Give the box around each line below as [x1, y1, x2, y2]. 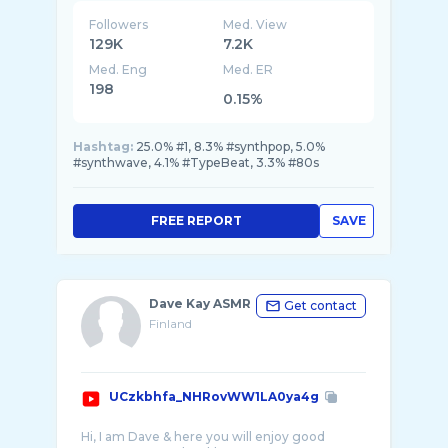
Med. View [223, 17, 288, 32]
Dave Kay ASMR [149, 296, 251, 311]
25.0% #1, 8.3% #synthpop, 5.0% [136, 139, 325, 154]
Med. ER [223, 62, 274, 77]
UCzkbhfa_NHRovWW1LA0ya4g [109, 389, 319, 404]
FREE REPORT [150, 213, 242, 228]
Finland [149, 316, 192, 331]
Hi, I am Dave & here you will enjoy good [81, 429, 325, 444]
